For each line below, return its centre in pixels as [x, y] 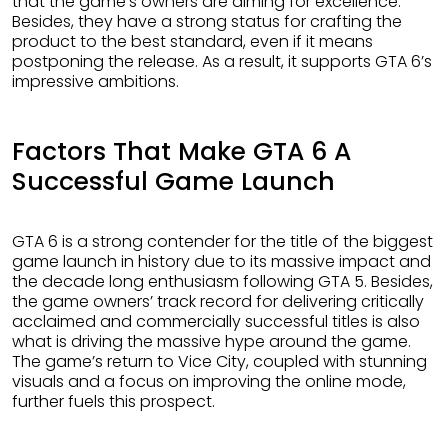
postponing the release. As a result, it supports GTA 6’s [222, 62]
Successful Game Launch [173, 182]
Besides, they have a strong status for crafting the [207, 22]
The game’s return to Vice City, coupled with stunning [219, 362]
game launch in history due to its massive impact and [221, 262]
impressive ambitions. [95, 82]
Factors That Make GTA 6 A [181, 152]
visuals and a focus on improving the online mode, [209, 382]
